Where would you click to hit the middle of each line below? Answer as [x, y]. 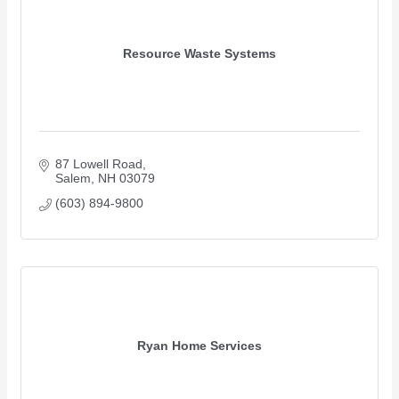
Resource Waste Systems [199, 53]
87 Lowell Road [98, 164]
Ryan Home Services [199, 345]
